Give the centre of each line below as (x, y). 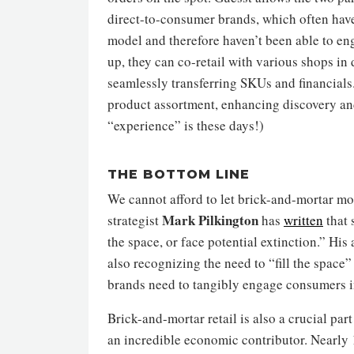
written (303, 220)
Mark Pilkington (210, 220)
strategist (135, 220)
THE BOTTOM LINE (179, 174)
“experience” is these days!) (186, 125)
